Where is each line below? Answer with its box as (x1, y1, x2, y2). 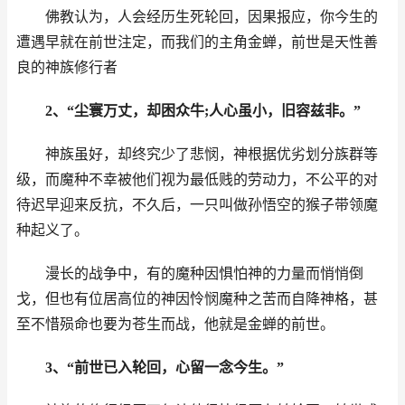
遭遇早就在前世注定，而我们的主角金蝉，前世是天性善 (16, 34, 378, 50)
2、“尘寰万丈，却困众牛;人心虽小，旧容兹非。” (45, 103, 361, 118)
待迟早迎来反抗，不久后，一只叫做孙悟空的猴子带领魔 (16, 197, 378, 212)
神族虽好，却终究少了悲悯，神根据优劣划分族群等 (45, 146, 378, 162)
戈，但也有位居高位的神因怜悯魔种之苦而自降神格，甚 (16, 291, 378, 306)
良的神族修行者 (16, 60, 118, 75)
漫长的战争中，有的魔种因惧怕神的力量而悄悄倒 (45, 266, 363, 281)
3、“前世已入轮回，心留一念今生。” (45, 360, 284, 375)
